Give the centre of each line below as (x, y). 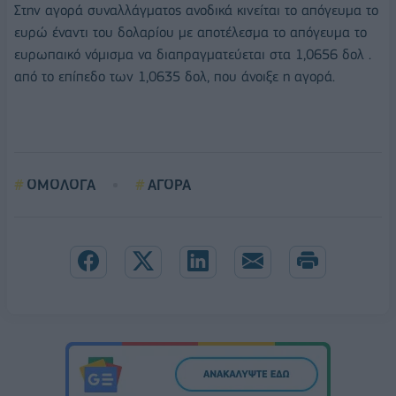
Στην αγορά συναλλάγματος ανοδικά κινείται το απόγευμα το (196, 11)
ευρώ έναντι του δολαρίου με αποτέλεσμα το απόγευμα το (190, 33)
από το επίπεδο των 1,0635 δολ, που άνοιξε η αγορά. (175, 77)
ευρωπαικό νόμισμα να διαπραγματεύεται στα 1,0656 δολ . (193, 55)
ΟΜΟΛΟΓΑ (61, 185)
